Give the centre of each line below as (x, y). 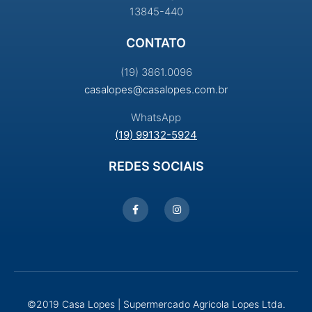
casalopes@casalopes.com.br (156, 90)
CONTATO (156, 43)
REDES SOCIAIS (156, 166)
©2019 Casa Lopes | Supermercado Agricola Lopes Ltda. (156, 304)
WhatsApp (156, 117)
